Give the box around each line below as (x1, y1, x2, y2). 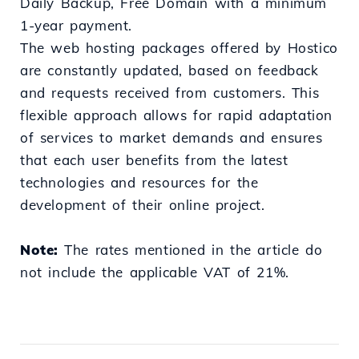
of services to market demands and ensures (20, 129, 323, 146)
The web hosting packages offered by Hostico (20, 39, 338, 56)
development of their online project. (20, 196, 265, 213)
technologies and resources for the (20, 174, 259, 191)
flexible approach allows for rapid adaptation (20, 107, 333, 123)
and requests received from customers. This (20, 84, 320, 101)
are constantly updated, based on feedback (20, 62, 319, 79)
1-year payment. (20, 17, 132, 34)
